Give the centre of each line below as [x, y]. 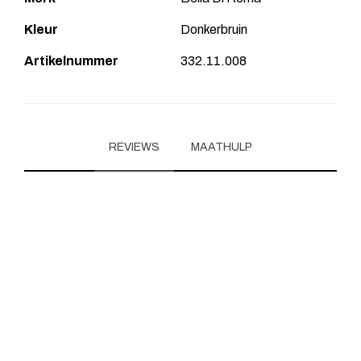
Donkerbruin [214, 29]
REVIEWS [134, 147]
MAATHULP [222, 147]
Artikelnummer [71, 60]
